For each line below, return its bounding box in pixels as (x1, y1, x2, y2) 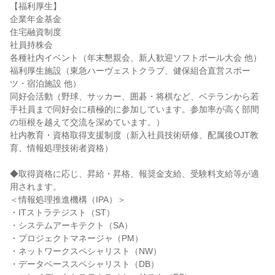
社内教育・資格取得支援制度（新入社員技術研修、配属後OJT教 (10, 130, 258, 140)
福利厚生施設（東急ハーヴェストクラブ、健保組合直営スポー (10, 66, 250, 76)
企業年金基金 (10, 14, 61, 24)
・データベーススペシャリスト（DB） (10, 259, 159, 269)
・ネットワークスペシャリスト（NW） (10, 246, 161, 256)
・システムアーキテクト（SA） (10, 220, 133, 230)
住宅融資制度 (10, 27, 61, 37)
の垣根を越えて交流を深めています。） (10, 117, 165, 127)
